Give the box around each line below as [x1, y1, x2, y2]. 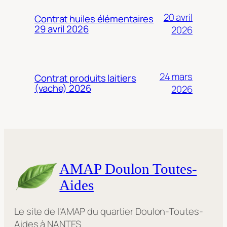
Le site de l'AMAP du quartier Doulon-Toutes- [14, 205, 203, 218]
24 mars [159, 70, 193, 84]
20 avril [163, 11, 193, 24]
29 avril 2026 [34, 22, 89, 36]
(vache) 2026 [34, 82, 91, 95]
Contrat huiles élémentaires [34, 12, 154, 26]
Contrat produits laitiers [34, 71, 136, 85]
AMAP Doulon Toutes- [59, 161, 197, 177]
